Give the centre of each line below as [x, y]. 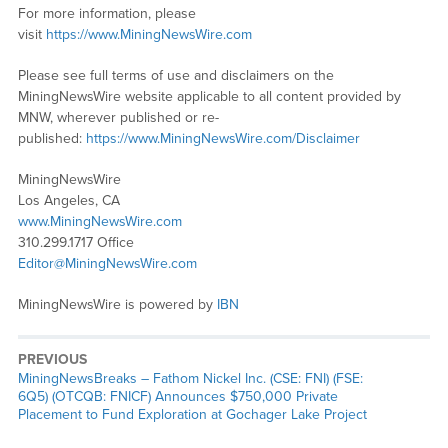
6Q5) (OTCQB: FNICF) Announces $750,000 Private [177, 396]
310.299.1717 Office [75, 242]
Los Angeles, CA [68, 200]
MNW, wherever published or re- [118, 117]
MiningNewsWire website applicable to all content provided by [209, 96]
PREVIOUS [52, 359]
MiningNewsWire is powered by [117, 304]
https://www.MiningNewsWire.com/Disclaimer [222, 138]
